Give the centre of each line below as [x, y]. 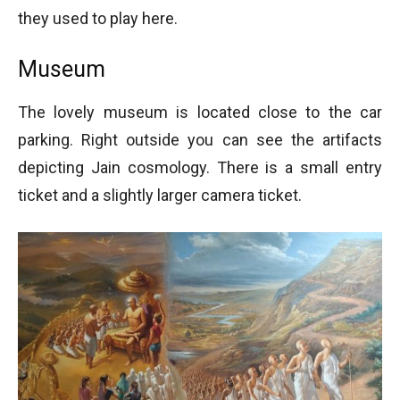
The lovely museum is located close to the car [200, 112]
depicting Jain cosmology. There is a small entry [200, 167]
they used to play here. [98, 18]
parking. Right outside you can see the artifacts [200, 139]
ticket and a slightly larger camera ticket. [160, 195]
